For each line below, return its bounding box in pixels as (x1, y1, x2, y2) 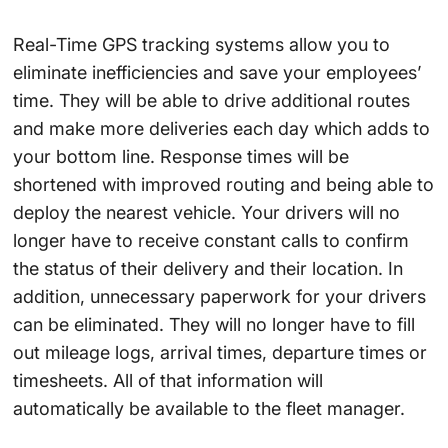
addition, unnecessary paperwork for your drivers (12, 285, 426, 307)
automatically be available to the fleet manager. (12, 397, 405, 419)
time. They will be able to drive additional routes (12, 89, 410, 111)
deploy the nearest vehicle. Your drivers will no (12, 201, 400, 223)
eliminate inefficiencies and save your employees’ (12, 61, 421, 83)
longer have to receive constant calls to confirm (12, 229, 409, 251)
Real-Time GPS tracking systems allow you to (12, 33, 390, 55)
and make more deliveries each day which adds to (12, 117, 430, 139)
